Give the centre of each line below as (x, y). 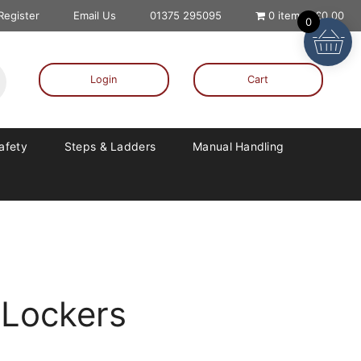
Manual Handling (239, 146)
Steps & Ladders (110, 146)
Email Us (95, 15)
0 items (286, 15)
